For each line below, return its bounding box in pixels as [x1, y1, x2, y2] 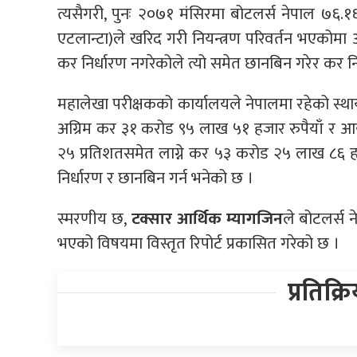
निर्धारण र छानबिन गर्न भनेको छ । [57, 163, 253, 192]
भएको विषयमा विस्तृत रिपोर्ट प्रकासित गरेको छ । [57, 229, 339, 257]
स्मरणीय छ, [57, 204, 131, 233]
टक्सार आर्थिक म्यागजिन [131, 204, 283, 233]
